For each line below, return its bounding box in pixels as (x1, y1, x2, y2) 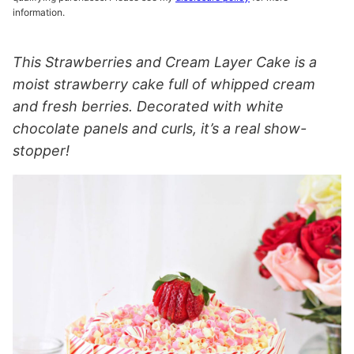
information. (13, 6, 65, 19)
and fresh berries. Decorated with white (13, 98, 284, 115)
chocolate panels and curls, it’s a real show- (13, 120, 307, 137)
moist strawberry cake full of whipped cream (13, 76, 315, 93)
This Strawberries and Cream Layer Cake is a (13, 54, 317, 71)
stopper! (13, 142, 70, 160)
